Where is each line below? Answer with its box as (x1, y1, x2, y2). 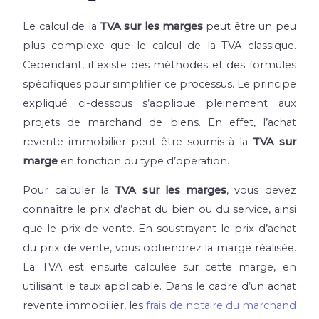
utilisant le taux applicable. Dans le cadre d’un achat (23, 280, 296, 293)
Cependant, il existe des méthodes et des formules (23, 58, 296, 71)
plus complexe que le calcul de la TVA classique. (23, 38, 296, 52)
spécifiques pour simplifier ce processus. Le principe (23, 77, 296, 90)
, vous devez (226, 184, 296, 197)
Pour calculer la (23, 184, 115, 197)
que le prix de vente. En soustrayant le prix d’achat (23, 222, 296, 236)
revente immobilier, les (23, 299, 144, 313)
